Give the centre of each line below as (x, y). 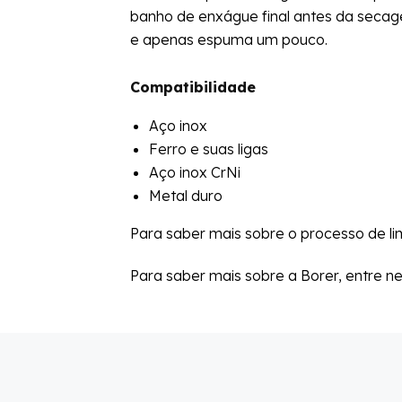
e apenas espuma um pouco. (228, 39)
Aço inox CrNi (194, 172)
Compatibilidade (192, 87)
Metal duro (185, 195)
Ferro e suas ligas (208, 149)
